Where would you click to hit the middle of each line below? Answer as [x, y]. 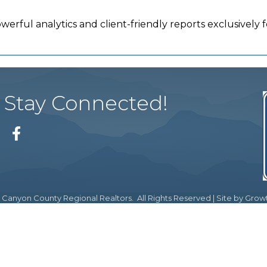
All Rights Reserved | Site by [190, 198]
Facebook [27, 127]
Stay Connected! [86, 103]
